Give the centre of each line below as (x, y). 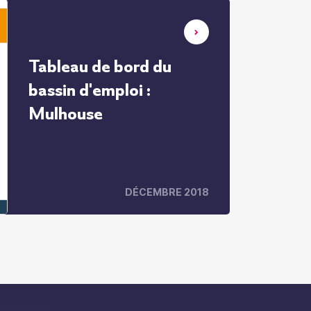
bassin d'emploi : (90, 90)
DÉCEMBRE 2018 (167, 192)
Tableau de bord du (100, 66)
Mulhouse (66, 114)
